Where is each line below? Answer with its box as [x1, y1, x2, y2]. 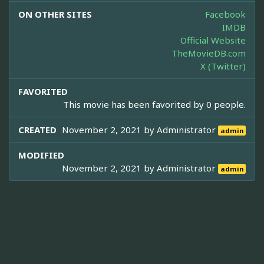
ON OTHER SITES [18, 8, 92, 20]
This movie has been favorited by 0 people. [63, 98, 246, 110]
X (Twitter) [200, 60, 246, 72]
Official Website [180, 34, 246, 46]
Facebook [205, 8, 246, 20]
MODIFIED [18, 148, 64, 161]
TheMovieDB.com [171, 47, 246, 59]
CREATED [18, 123, 57, 136]
